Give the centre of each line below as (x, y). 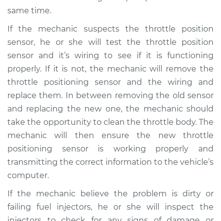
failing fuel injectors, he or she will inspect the (110, 207)
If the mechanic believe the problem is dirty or (110, 194)
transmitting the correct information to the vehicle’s (110, 162)
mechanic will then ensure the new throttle (110, 135)
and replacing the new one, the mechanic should (110, 109)
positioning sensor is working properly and (110, 149)
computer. (28, 175)
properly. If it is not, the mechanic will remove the (110, 69)
